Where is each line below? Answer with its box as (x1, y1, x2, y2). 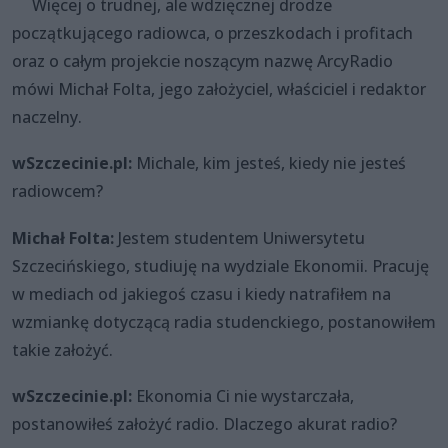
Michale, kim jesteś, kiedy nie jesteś (132, 152, 406, 175)
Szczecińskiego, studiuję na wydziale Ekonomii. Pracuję (12, 254, 429, 277)
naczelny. (12, 105, 82, 128)
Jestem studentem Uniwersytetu (114, 226, 365, 249)
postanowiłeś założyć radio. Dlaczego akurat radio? (12, 413, 397, 436)
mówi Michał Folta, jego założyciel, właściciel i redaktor (12, 77, 426, 100)
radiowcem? (12, 180, 103, 203)
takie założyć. (12, 338, 113, 361)
